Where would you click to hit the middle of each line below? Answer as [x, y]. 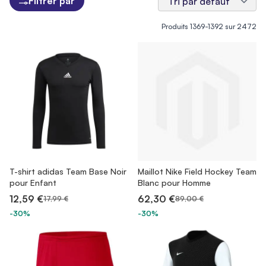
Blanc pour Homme [174, 183]
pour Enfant [33, 183]
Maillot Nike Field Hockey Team [197, 171]
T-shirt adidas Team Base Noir [68, 171]
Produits [176, 26]
